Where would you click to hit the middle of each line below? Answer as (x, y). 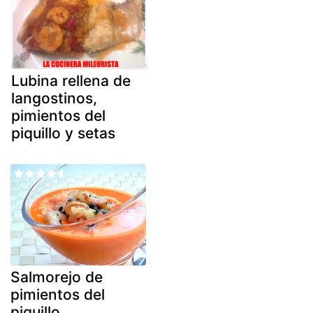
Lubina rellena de (71, 80)
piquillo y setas (63, 133)
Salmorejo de (57, 277)
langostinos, (54, 98)
